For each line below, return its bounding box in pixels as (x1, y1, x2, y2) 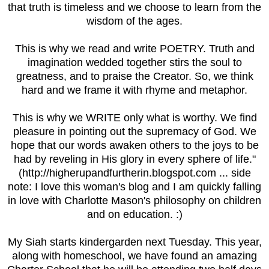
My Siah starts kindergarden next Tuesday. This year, (7, 236, 262, 249)
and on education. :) (86, 208, 183, 221)
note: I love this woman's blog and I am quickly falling (8, 181, 261, 193)
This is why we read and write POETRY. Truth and (14, 43, 255, 55)
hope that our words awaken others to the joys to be (10, 139, 259, 152)
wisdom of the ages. (86, 15, 183, 28)
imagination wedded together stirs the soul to (27, 56, 242, 69)
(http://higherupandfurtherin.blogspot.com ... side (18, 167, 251, 180)
